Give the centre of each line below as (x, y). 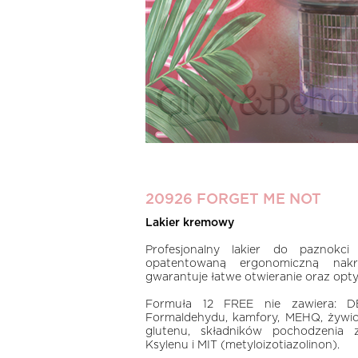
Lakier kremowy (190, 223)
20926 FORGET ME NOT (233, 200)
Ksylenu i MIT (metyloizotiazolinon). (243, 345)
